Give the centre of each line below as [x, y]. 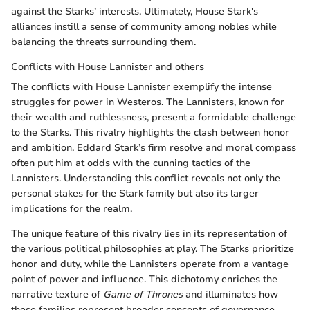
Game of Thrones [143, 294]
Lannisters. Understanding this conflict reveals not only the [146, 178]
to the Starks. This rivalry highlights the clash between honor [150, 132]
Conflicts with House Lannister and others [108, 66]
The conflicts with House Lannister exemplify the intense [142, 86]
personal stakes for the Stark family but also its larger [135, 193]
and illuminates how [230, 294]
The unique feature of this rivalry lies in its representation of [149, 233]
